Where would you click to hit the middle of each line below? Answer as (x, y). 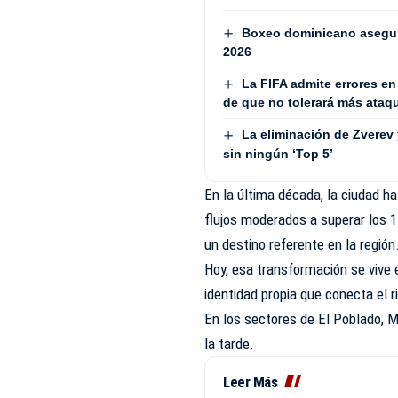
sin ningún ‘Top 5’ (279, 153)
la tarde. (231, 343)
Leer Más (251, 382)
